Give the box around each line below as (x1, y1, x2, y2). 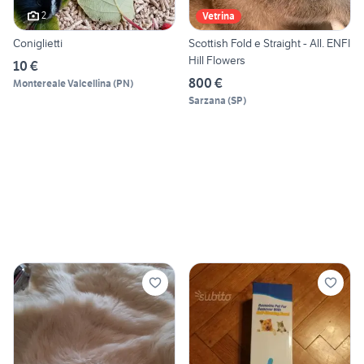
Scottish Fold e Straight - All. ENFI (188, 35, 350, 50)
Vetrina (202, 9, 235, 22)
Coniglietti (13, 35, 63, 50)
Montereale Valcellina (13, 76, 111, 89)
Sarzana (188, 93, 226, 106)
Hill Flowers (188, 52, 245, 67)
